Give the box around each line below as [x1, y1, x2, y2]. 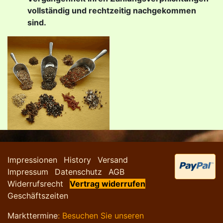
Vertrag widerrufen [70, 179, 145, 189]
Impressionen [7, 155, 57, 165]
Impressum [7, 167, 48, 177]
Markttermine [7, 211, 58, 221]
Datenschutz [55, 167, 102, 177]
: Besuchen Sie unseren [58, 211, 144, 221]
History [64, 155, 91, 165]
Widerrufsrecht [7, 179, 63, 189]
